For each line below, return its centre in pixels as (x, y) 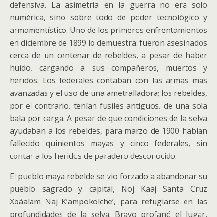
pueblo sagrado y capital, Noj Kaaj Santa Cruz (108, 189)
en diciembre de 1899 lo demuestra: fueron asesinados (108, 43)
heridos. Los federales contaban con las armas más (108, 80)
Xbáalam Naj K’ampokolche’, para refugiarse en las (108, 201)
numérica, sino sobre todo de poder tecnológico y (108, 17)
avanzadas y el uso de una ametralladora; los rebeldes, (108, 93)
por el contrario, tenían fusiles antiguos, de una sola (108, 106)
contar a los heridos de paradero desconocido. (93, 156)
